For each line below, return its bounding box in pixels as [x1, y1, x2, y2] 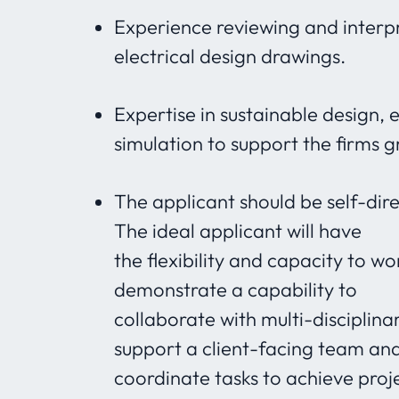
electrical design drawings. [114, 44, 346, 69]
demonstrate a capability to [114, 277, 357, 302]
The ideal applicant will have [114, 218, 362, 243]
